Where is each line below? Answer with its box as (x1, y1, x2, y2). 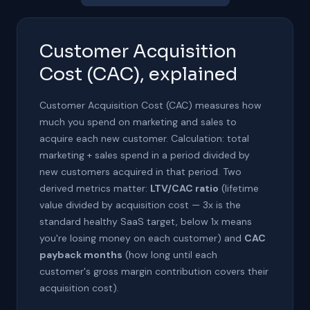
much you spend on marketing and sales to (39, 116, 237, 128)
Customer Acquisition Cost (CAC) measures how (39, 99, 262, 111)
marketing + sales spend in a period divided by (39, 149, 250, 161)
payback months (39, 248, 122, 261)
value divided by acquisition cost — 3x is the (39, 199, 241, 211)
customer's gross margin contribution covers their (39, 265, 268, 277)
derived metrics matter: (39, 182, 150, 194)
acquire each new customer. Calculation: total (39, 132, 249, 145)
